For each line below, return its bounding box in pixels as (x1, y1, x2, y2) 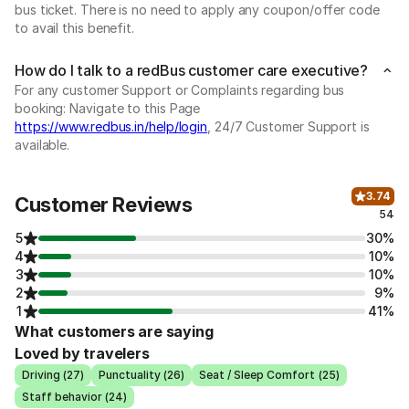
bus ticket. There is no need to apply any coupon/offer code (15, 2, 380, 17)
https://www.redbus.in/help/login (15, 119, 208, 134)
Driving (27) (22, 368, 85, 382)
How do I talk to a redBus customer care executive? (15, 61, 368, 79)
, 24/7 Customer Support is (207, 119, 370, 134)
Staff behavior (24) (22, 390, 128, 404)
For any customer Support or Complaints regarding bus (15, 82, 345, 98)
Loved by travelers (15, 344, 150, 362)
